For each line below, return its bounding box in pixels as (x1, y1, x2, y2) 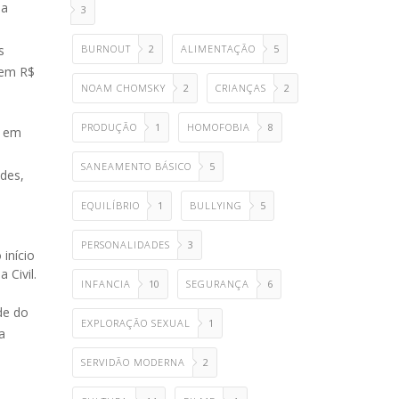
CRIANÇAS (216, 81, 266, 94)
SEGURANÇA (186, 277, 249, 290)
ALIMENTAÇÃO (181, 42, 256, 55)
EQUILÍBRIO (81, 199, 140, 212)
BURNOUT (81, 42, 131, 55)
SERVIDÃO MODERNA (81, 355, 185, 369)
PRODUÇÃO (81, 120, 137, 134)
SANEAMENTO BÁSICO (81, 159, 191, 173)
